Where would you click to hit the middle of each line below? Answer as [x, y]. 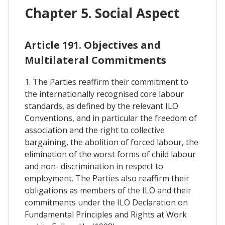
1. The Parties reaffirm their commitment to [106, 82]
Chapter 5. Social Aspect [102, 13]
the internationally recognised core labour [104, 94]
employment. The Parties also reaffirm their [107, 179]
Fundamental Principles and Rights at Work [106, 215]
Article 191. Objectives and [93, 45]
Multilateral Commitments [95, 60]
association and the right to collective [95, 130]
